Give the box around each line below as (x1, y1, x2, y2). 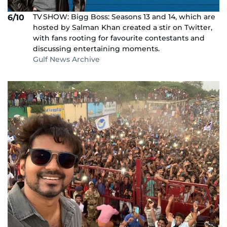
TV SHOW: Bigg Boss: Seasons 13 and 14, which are (33, 12, 215, 22)
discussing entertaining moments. (33, 44, 160, 54)
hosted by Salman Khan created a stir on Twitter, (33, 23, 212, 32)
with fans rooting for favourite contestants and (33, 33, 205, 43)
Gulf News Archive (33, 55, 100, 64)
